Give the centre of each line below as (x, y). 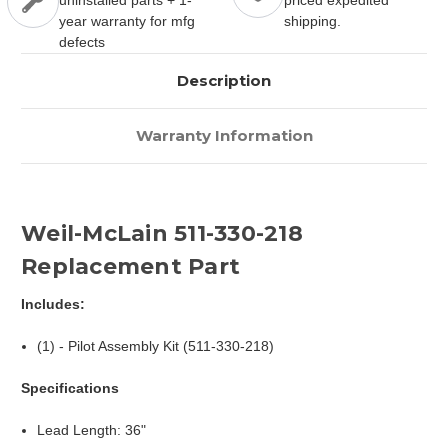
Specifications (70, 388)
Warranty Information (224, 136)
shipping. (312, 21)
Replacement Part (130, 267)
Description (224, 81)
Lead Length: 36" (92, 430)
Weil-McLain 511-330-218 (162, 234)
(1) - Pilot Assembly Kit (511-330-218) (156, 346)
